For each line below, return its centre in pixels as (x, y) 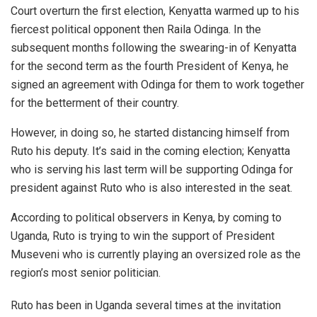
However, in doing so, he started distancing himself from (150, 132)
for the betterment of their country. (95, 103)
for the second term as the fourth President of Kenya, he (150, 66)
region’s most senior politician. (86, 272)
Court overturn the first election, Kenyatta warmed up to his (155, 11)
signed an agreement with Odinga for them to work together (157, 84)
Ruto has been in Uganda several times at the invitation (146, 305)
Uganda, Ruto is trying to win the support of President (143, 236)
